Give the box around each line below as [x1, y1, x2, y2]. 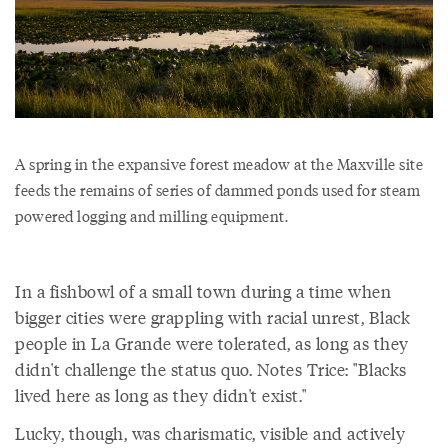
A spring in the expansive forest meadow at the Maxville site [15, 152, 423, 175]
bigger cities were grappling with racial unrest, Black [15, 305, 410, 330]
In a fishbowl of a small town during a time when [15, 279, 391, 304]
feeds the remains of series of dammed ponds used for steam [15, 178, 420, 201]
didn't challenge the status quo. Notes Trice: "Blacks [15, 357, 407, 382]
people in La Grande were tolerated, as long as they [15, 331, 409, 356]
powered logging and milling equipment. [15, 204, 288, 227]
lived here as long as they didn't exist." [15, 383, 307, 408]
